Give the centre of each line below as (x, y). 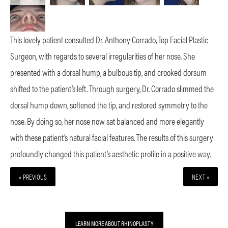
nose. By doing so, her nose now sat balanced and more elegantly (107, 121)
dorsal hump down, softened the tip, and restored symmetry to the (109, 105)
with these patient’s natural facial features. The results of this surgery (112, 137)
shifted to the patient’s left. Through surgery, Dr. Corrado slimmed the (112, 89)
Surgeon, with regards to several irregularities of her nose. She (103, 56)
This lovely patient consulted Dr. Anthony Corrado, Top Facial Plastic (109, 40)
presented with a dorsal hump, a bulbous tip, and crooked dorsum (108, 72)
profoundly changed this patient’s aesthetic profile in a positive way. (110, 154)
